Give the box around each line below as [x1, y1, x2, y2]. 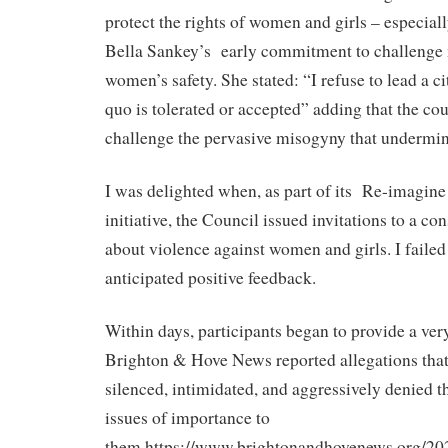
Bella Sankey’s [105, 39, 211, 63]
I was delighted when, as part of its [105, 178, 352, 202]
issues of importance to [105, 405, 270, 429]
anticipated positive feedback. [105, 265, 316, 289]
